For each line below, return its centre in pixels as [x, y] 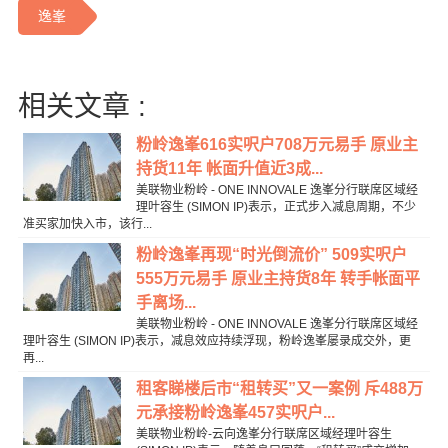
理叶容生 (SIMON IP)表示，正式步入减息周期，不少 [275, 207]
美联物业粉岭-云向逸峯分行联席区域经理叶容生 [263, 434]
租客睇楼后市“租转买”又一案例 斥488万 [279, 389]
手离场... [165, 303]
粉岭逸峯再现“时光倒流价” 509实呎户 [271, 255]
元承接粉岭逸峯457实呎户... [235, 413]
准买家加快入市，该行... [87, 224]
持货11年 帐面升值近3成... [229, 169]
